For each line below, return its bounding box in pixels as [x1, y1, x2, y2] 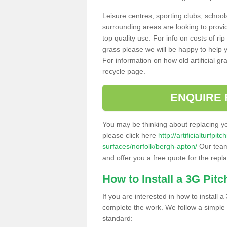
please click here [102, 131, 158, 139]
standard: [102, 214, 133, 222]
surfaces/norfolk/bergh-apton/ [102, 142, 197, 150]
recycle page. [102, 67, 145, 75]
